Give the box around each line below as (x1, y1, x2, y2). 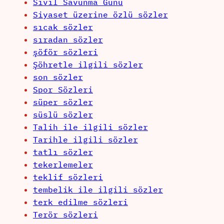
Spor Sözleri (32, 84, 93, 95)
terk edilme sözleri (32, 197, 128, 207)
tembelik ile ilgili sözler (32, 184, 163, 195)
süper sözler (32, 97, 93, 107)
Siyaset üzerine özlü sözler (32, 9, 168, 20)
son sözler (32, 72, 83, 82)
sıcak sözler (32, 22, 93, 32)
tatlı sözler (32, 147, 93, 157)
